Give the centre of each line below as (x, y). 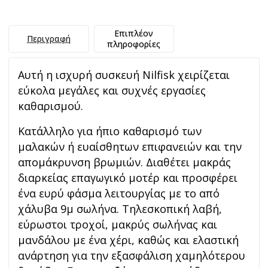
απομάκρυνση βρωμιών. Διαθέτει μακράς (124, 162)
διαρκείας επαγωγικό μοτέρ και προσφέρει (128, 178)
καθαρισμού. (51, 106)
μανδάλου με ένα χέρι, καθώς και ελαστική (128, 240)
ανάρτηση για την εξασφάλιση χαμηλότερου (132, 256)
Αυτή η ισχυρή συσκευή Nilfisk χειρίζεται (124, 75)
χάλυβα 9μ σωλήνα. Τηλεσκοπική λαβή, (120, 209)
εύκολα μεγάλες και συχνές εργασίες (112, 91)
